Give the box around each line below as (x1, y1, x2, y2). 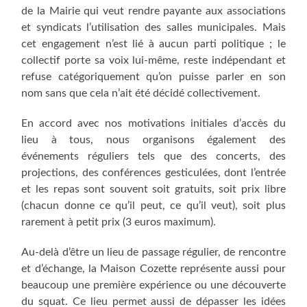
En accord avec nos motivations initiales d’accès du (21, 118, 286, 130)
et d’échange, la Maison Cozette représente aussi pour (21, 263, 286, 275)
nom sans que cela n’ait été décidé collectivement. (21, 88, 261, 99)
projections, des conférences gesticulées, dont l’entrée (21, 167, 286, 179)
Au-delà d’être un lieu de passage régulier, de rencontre (21, 247, 286, 258)
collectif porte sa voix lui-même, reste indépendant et (21, 55, 286, 66)
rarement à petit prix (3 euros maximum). (21, 217, 217, 228)
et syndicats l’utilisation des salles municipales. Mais (21, 22, 286, 34)
